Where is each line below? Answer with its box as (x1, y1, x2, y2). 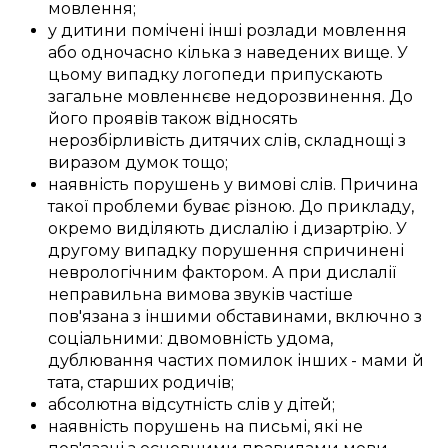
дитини (61, 21, 127, 41)
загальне (48, 87, 127, 107)
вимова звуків (166, 285, 285, 305)
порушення (201, 241, 299, 261)
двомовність (167, 329, 273, 349)
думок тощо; (121, 153, 228, 173)
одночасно (81, 43, 173, 63)
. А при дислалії (265, 263, 396, 283)
